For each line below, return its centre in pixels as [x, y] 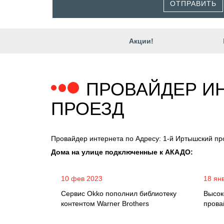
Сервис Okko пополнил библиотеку [119, 193]
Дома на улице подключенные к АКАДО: [122, 152]
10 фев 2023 [82, 178]
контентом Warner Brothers [105, 203]
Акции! [141, 41]
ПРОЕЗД [87, 109]
